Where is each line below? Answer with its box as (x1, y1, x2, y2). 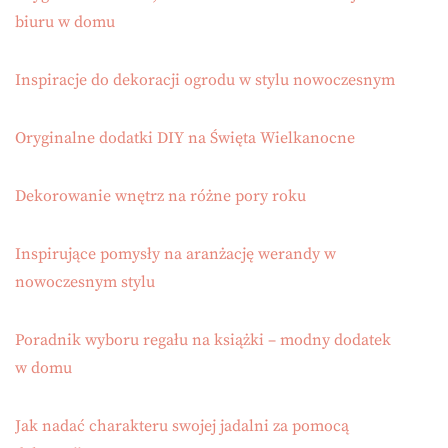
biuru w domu (15, 11, 115, 32)
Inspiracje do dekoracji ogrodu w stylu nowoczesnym (15, 69, 395, 90)
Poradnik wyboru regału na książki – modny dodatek (15, 329, 391, 350)
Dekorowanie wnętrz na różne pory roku (15, 185, 306, 206)
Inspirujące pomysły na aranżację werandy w (15, 243, 336, 264)
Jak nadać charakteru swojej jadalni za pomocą (15, 415, 349, 436)
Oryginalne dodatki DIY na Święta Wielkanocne (15, 127, 355, 148)
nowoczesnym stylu (15, 271, 155, 292)
